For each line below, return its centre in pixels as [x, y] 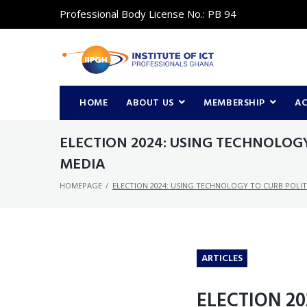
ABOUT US [150, 103]
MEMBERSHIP [234, 103]
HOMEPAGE [81, 185]
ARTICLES [222, 259]
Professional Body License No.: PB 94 [148, 14]
